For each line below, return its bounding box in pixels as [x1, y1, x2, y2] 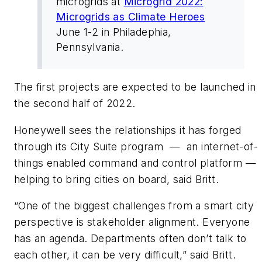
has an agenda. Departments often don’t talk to [14, 232, 247, 245]
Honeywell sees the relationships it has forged [14, 123, 242, 136]
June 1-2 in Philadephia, [56, 25, 171, 38]
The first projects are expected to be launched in [14, 81, 256, 94]
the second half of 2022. [14, 97, 136, 110]
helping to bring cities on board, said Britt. [14, 173, 219, 185]
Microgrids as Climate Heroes [56, 10, 205, 23]
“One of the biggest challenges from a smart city [14, 199, 254, 212]
